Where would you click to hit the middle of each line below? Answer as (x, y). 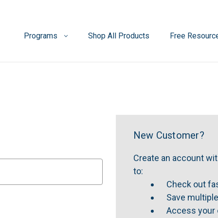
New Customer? (169, 135)
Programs (40, 36)
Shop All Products (119, 36)
